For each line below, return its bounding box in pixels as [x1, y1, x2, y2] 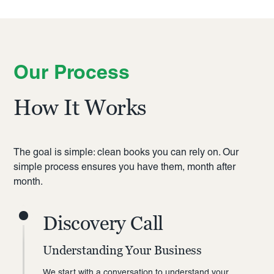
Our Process [13, 60, 130, 84]
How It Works [13, 95, 147, 120]
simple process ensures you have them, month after [13, 161, 236, 173]
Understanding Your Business [43, 243, 202, 258]
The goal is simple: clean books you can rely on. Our [13, 146, 239, 158]
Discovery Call [43, 211, 163, 235]
